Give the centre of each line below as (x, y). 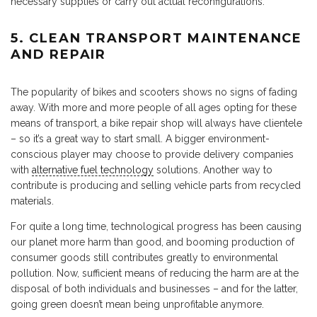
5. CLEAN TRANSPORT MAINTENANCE (156, 38)
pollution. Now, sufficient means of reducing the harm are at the (155, 273)
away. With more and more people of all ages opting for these (154, 107)
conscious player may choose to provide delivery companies (152, 154)
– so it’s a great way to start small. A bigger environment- (140, 138)
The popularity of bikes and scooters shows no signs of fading (154, 92)
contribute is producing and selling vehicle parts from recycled (156, 185)
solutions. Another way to (213, 169)
